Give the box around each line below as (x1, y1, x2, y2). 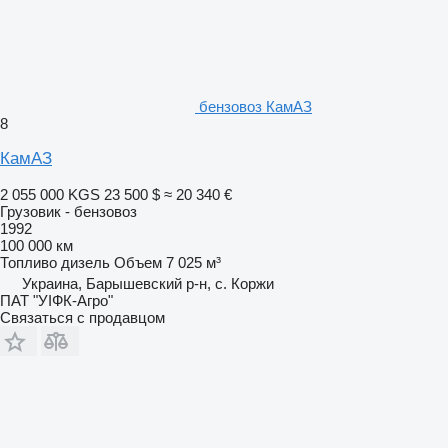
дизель (61, 253, 110, 271)
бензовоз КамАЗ (199, 97, 312, 115)
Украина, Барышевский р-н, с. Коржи (22, 274, 274, 292)
